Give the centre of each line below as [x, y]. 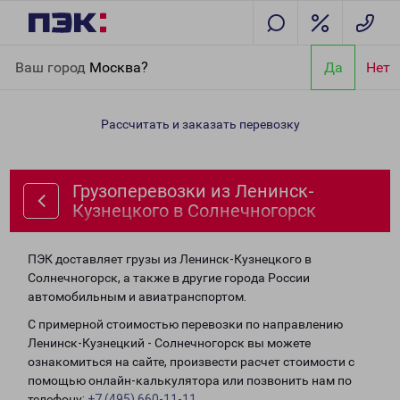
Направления [108, 55]
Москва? [119, 67]
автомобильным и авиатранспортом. [137, 296]
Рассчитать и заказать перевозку [200, 124]
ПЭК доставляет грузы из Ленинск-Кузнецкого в [170, 259]
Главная [38, 55]
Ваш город [52, 67]
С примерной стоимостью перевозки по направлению [185, 324]
